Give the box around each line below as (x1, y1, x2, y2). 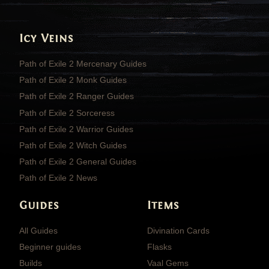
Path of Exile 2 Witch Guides (19, 140, 127, 150)
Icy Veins (19, 31, 74, 46)
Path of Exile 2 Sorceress (19, 107, 115, 118)
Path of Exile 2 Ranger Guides (19, 91, 134, 101)
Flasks (147, 241, 172, 252)
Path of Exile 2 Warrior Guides (19, 124, 133, 134)
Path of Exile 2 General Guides (19, 157, 136, 167)
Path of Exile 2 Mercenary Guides (19, 59, 147, 69)
